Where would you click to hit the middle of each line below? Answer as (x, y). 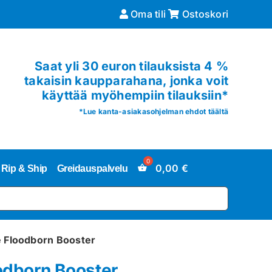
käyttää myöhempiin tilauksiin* (135, 95)
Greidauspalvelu (92, 168)
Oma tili (147, 14)
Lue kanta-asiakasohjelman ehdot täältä (156, 111)
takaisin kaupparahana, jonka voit (127, 81)
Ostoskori (204, 14)
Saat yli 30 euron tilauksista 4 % (132, 66)
